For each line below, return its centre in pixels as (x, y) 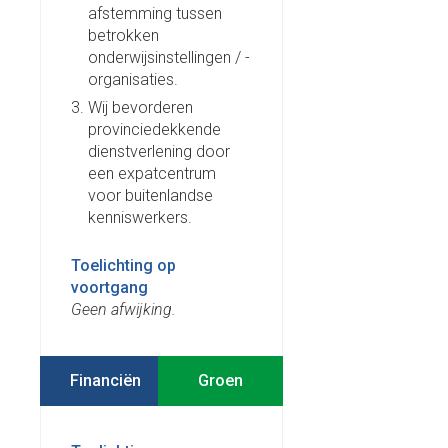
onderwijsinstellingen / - (169, 57)
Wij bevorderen (140, 107)
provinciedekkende (154, 129)
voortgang (109, 287)
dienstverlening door (159, 151)
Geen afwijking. (123, 309)
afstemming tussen (155, 13)
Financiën (105, 380)
